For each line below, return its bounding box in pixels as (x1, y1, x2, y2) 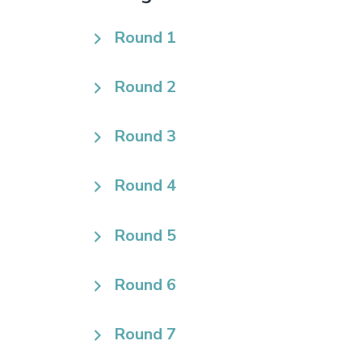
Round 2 (114, 76, 176, 99)
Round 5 (114, 224, 176, 246)
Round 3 (114, 125, 176, 148)
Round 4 (114, 175, 176, 197)
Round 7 (114, 322, 176, 345)
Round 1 (114, 27, 176, 48)
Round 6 (114, 273, 176, 296)
